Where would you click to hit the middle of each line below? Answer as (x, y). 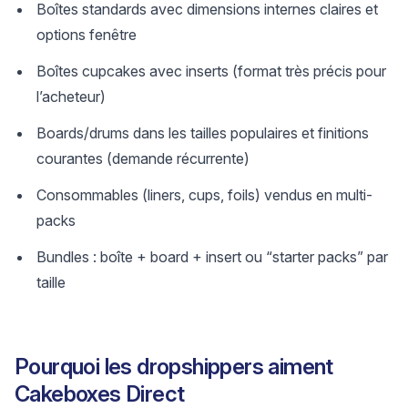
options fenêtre (87, 35)
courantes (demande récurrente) (143, 158)
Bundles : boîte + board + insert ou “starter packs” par (212, 257)
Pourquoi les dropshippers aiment (174, 367)
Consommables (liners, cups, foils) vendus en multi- (204, 195)
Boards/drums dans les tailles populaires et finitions (203, 133)
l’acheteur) (71, 97)
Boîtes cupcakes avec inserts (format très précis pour (211, 71)
